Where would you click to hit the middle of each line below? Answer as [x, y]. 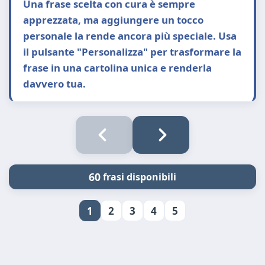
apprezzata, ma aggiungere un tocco [113, 20]
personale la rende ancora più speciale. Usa [130, 36]
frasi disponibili [138, 177]
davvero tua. [54, 84]
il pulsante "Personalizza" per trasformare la [132, 52]
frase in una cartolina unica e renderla [117, 68]
